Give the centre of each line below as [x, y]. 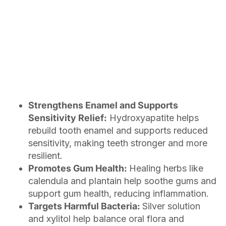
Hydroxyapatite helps [153, 118]
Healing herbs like [166, 168]
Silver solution [171, 206]
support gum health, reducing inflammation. [119, 194]
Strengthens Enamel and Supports [103, 105]
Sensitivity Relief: [68, 118]
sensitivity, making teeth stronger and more [118, 143]
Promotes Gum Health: [79, 168]
